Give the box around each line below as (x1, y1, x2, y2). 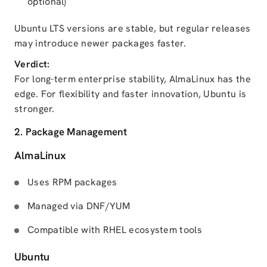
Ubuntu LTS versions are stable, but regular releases (14, 22, 251, 35)
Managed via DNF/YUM (27, 200, 131, 212)
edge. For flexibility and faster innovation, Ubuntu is (14, 88, 247, 100)
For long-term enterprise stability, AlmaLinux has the (14, 73, 251, 85)
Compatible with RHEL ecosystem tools (27, 223, 202, 236)
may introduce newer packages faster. (14, 37, 186, 49)
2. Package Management (14, 125, 128, 138)
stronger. (14, 103, 55, 115)
